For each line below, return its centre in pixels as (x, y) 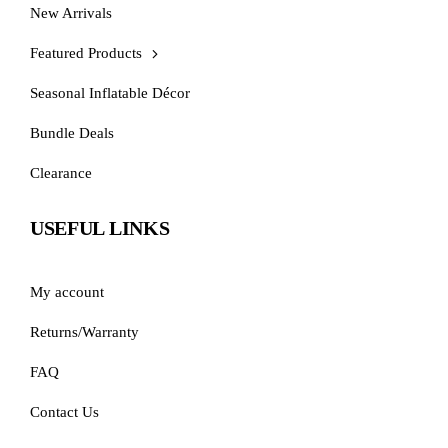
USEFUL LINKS (99, 228)
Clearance (60, 173)
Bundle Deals (71, 133)
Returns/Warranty (84, 332)
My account (66, 292)
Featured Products (85, 53)
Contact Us (64, 412)
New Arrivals (70, 13)
